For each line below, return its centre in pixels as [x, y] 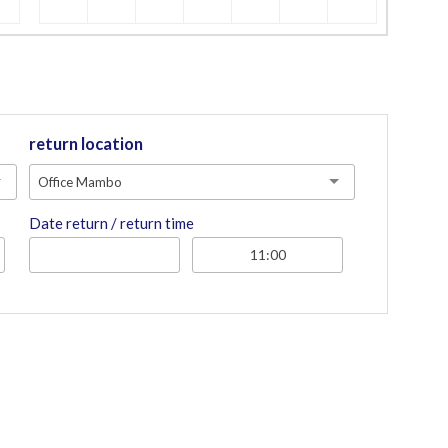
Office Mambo [80, 181]
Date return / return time [112, 222]
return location [86, 143]
